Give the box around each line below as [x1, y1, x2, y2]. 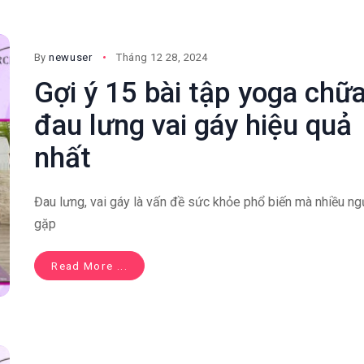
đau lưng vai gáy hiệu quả [33, 109, 352, 143]
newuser [49, 51, 93, 64]
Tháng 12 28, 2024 [116, 51, 208, 64]
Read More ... [51, 259, 128, 273]
